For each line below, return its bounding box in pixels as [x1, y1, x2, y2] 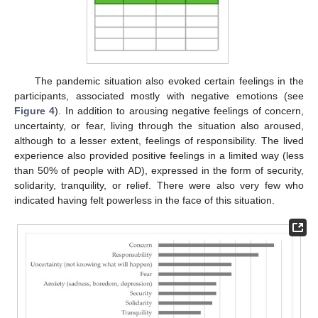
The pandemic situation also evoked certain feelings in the [34, 75, 304, 87]
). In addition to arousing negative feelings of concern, [55, 105, 305, 117]
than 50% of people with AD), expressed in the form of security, [14, 165, 304, 177]
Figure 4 [14, 105, 55, 117]
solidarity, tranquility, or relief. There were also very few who [14, 180, 304, 192]
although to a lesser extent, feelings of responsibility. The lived [14, 135, 304, 147]
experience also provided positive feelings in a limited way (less [14, 150, 304, 162]
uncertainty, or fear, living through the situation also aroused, [14, 120, 304, 132]
